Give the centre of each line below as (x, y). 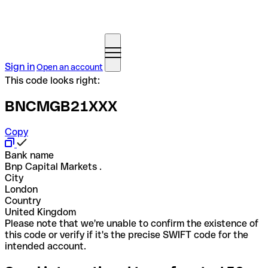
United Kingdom (40, 212)
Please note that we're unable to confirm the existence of (132, 223)
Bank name (29, 155)
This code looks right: (52, 80)
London (21, 189)
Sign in (20, 67)
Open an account (70, 67)
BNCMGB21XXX (61, 106)
